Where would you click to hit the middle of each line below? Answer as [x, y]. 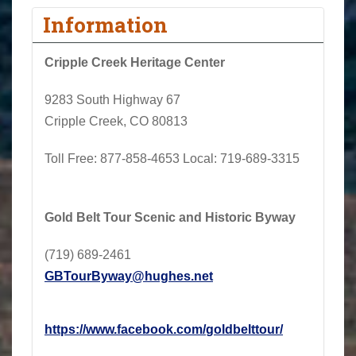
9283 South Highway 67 [112, 100]
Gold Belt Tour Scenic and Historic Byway [170, 218]
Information [106, 25]
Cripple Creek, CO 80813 [116, 122]
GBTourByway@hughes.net [129, 277]
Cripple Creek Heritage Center [135, 63]
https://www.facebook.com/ [125, 330]
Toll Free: [71, 159]
